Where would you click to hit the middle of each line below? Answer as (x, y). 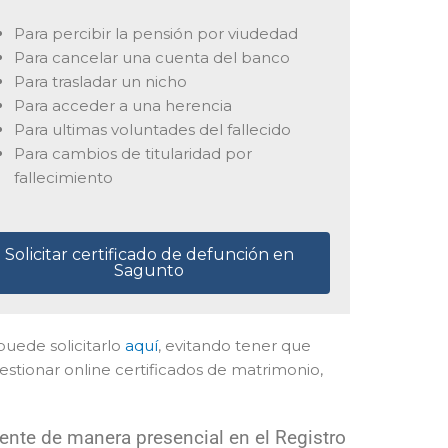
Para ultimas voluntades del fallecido (152, 129)
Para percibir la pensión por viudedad (155, 33)
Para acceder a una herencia (122, 105)
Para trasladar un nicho (100, 81)
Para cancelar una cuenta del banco (151, 57)
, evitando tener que (234, 345)
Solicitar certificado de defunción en (149, 254)
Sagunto (149, 270)
